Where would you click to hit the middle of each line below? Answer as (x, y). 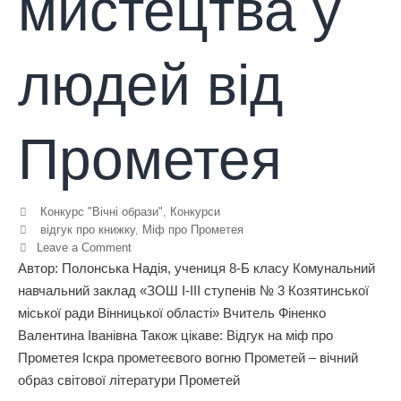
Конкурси (195, 211)
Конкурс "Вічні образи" (101, 211)
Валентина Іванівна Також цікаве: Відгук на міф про (175, 335)
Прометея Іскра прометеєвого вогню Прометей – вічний (188, 357)
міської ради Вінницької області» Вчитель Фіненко (172, 312)
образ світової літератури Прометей (129, 380)
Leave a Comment (84, 247)
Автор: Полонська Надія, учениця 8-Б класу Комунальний (196, 268)
